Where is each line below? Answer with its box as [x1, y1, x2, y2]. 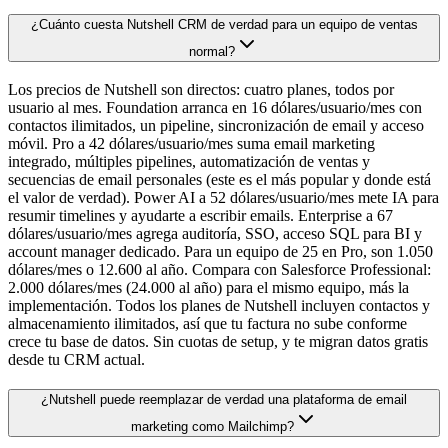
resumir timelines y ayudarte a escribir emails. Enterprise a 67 [8, 206, 393, 224]
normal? [189, 44, 235, 60]
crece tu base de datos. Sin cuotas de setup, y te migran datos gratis [8, 332, 428, 350]
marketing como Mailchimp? [130, 419, 294, 435]
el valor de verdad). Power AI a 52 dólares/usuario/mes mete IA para [8, 188, 439, 206]
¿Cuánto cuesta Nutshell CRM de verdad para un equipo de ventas [30, 17, 418, 33]
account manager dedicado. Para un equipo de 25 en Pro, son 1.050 [8, 242, 433, 260]
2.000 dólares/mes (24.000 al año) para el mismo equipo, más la [8, 278, 409, 296]
